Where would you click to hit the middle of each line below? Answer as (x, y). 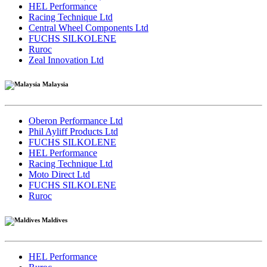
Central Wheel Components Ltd (89, 27)
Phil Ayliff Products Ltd (73, 131)
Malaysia (55, 84)
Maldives (54, 220)
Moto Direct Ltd (59, 174)
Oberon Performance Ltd (76, 120)
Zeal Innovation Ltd (66, 60)
